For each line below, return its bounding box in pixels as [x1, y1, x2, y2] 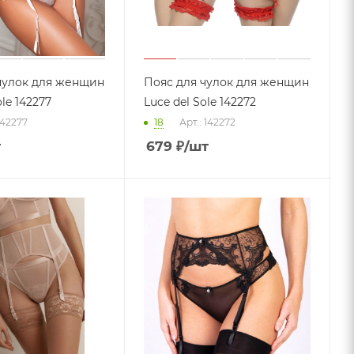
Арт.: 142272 [179, 116, 236, 129]
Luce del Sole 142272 [144, 95, 257, 109]
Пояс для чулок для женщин [144, 75, 310, 89]
